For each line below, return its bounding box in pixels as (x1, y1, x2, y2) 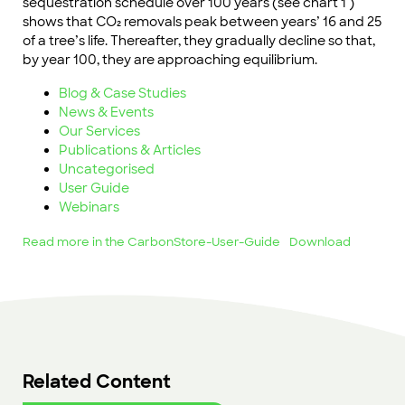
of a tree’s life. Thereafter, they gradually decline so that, (23, 32, 375, 49)
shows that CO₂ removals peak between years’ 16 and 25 (23, 13, 381, 30)
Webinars (59, 198, 119, 215)
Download (288, 233, 351, 250)
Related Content (23, 369, 171, 393)
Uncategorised (59, 160, 155, 177)
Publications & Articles (59, 141, 201, 158)
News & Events (59, 103, 154, 120)
